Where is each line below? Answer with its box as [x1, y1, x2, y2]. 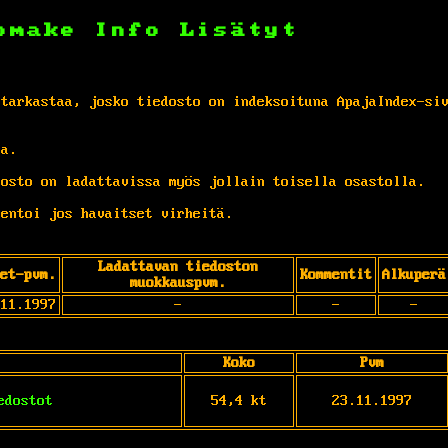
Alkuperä [382, 266, 446, 283]
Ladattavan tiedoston [98, 258, 258, 275]
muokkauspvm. [130, 274, 226, 291]
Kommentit [300, 266, 372, 283]
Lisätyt [180, 22, 299, 38]
